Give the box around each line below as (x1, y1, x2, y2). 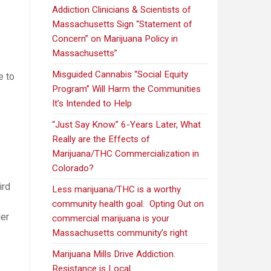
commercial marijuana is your (52, 213, 170, 224)
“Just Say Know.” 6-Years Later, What (52, 119, 201, 131)
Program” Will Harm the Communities (52, 83, 201, 95)
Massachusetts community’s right (52, 227, 188, 239)
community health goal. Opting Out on (52, 198, 204, 210)
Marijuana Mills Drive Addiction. (52, 249, 176, 260)
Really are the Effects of (52, 134, 151, 145)
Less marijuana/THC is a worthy (52, 184, 181, 195)
